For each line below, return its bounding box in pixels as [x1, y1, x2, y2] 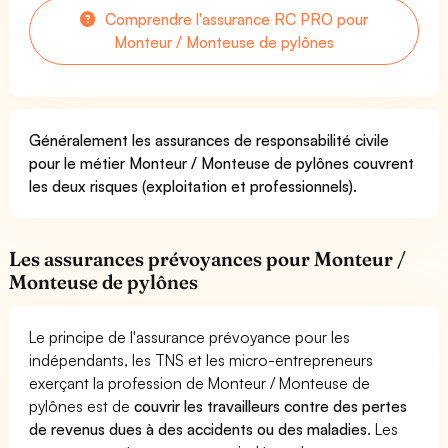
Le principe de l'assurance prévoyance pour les [29, 326, 351, 347]
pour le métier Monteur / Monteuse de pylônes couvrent [29, 152, 415, 173]
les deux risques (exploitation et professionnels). [29, 175, 358, 196]
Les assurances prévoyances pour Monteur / [9, 246, 407, 271]
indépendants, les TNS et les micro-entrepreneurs [29, 349, 374, 370]
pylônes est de [29, 395, 135, 416]
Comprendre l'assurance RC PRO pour [100, 8, 369, 29]
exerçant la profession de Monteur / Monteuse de [29, 372, 371, 393]
